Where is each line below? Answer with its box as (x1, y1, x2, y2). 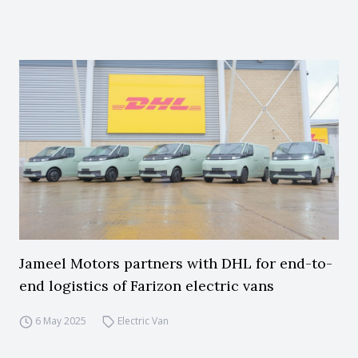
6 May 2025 (34, 314, 86, 328)
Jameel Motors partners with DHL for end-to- (19, 254, 332, 272)
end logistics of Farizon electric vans (19, 276, 274, 295)
